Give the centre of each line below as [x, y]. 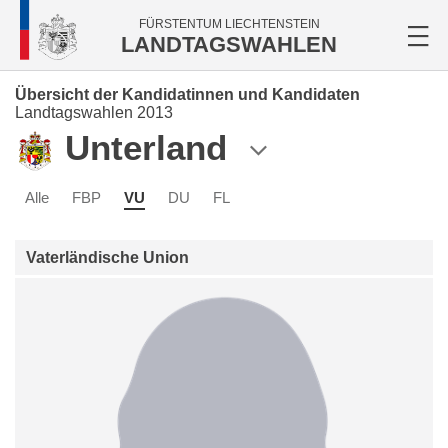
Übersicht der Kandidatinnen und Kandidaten [187, 94]
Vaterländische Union [107, 258]
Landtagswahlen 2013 [94, 112]
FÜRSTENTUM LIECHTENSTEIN [229, 24]
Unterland [146, 147]
